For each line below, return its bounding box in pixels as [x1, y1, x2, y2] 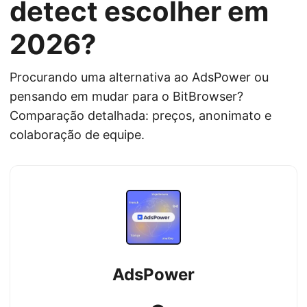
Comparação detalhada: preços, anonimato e [10, 108, 271, 123]
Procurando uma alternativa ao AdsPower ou [10, 70, 269, 84]
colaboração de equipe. [10, 127, 145, 142]
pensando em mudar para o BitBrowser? [10, 89, 243, 103]
